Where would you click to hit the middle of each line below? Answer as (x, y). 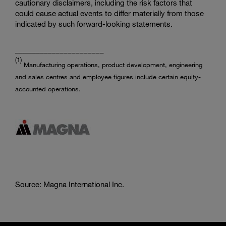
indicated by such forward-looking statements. (94, 24)
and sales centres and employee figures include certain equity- (108, 77)
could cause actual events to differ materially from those (109, 13)
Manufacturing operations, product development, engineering (113, 65)
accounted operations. (49, 89)
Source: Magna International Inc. (70, 184)
